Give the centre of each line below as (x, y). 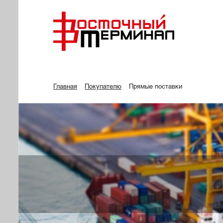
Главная (65, 87)
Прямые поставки (156, 87)
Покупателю (103, 87)
